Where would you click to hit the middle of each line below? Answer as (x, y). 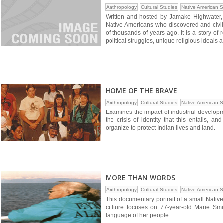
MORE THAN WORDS (140, 177)
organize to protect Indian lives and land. (160, 128)
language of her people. (138, 215)
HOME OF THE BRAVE (141, 90)
